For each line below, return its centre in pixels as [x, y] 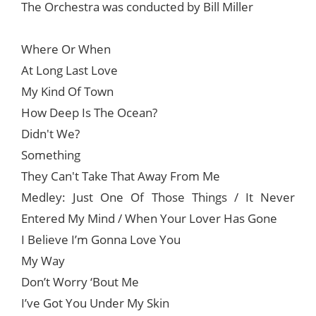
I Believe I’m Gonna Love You [101, 240]
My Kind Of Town [67, 92]
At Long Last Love [69, 71]
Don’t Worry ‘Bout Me [80, 282]
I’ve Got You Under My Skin [95, 303]
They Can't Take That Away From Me [121, 176]
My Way [43, 261]
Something [51, 155]
